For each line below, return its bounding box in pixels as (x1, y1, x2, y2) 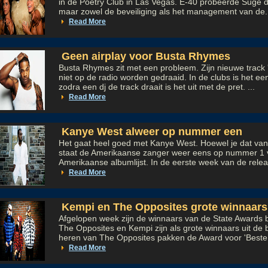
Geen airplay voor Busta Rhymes (59, 50, 230, 62)
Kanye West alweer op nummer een (59, 126, 242, 138)
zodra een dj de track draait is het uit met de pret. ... (59, 82, 255, 92)
